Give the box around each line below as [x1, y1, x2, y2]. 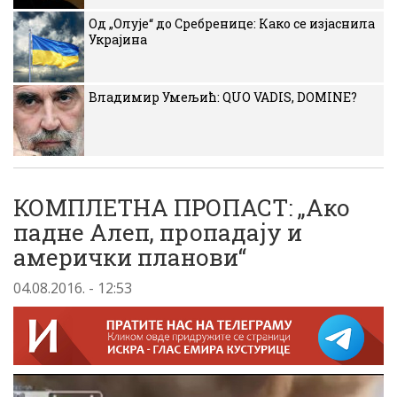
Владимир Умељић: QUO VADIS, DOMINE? [89, 89, 357, 105]
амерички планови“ [13, 242, 246, 272]
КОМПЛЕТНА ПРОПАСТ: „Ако [13, 192, 350, 222]
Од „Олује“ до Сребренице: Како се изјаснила [89, 15, 375, 32]
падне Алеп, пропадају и [13, 217, 302, 247]
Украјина [89, 31, 147, 48]
